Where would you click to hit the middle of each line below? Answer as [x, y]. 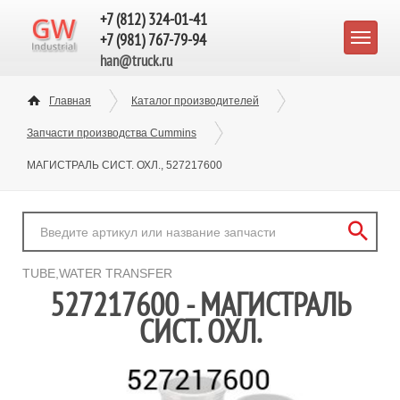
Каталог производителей [195, 101]
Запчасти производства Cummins [112, 133]
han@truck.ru [136, 61]
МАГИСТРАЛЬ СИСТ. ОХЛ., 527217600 [125, 165]
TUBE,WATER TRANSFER [97, 273]
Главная [70, 101]
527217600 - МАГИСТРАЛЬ [200, 304]
